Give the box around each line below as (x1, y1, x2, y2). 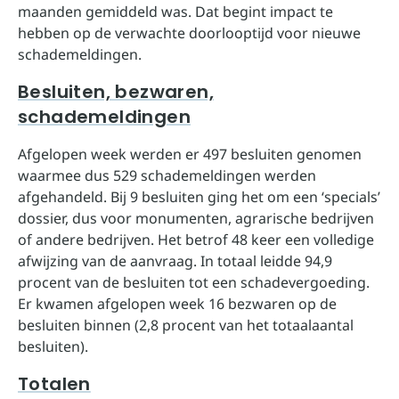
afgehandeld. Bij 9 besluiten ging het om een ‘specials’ (18, 187, 380, 207)
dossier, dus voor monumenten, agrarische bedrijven (18, 208, 374, 228)
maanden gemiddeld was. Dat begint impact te (18, 2, 333, 21)
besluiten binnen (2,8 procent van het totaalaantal (18, 315, 354, 335)
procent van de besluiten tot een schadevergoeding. (18, 273, 370, 292)
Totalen (18, 371, 91, 396)
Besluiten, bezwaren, (18, 79, 214, 104)
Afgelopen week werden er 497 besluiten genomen (18, 144, 362, 164)
